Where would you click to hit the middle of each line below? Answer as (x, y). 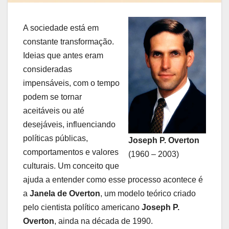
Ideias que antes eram (63, 55)
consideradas (48, 69)
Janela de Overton (65, 193)
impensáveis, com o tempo (71, 83)
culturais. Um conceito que (71, 166)
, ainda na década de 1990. (104, 221)
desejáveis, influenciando (69, 124)
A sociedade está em (61, 28)
